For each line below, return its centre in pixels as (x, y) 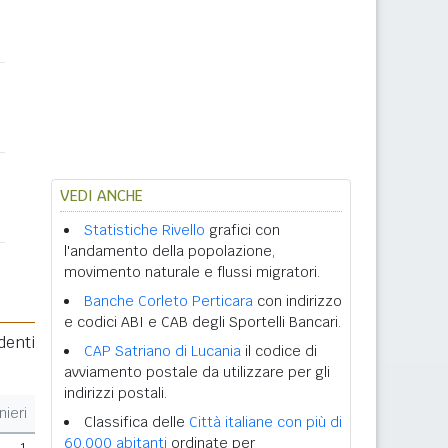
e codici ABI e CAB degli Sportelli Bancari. (202, 322)
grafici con (242, 230)
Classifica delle (136, 422)
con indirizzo (297, 301)
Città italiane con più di (265, 422)
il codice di (279, 351)
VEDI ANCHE (101, 195)
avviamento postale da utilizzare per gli (197, 372)
